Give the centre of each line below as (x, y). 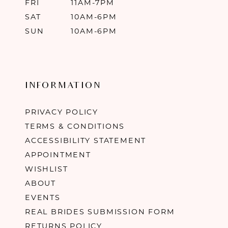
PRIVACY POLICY (62, 112)
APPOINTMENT (58, 154)
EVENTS (42, 197)
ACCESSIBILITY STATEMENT (85, 140)
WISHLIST (46, 169)
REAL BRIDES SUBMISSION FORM (100, 211)
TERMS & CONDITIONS (75, 126)
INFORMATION (63, 86)
